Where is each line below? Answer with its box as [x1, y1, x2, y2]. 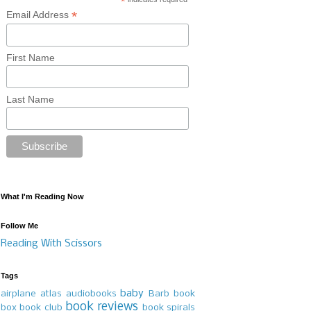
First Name [6, 52, 56, 64]
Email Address [6, 9, 72, 20]
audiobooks [65, 289, 117, 300]
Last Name [6, 94, 55, 106]
